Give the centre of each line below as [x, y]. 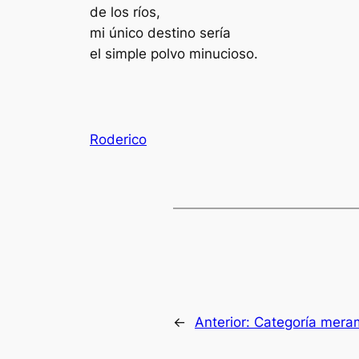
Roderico [118, 139]
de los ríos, [125, 12]
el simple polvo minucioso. [174, 53]
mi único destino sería [160, 32]
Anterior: [224, 322]
